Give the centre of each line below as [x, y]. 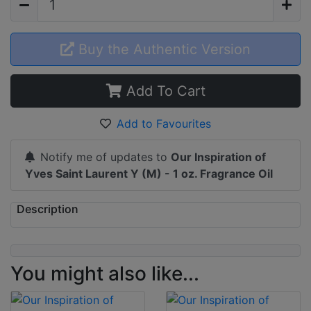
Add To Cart [163, 91]
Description [48, 209]
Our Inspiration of [218, 157]
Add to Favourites [164, 123]
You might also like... [105, 273]
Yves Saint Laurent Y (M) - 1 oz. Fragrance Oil [149, 173]
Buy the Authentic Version [162, 49]
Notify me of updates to [106, 157]
